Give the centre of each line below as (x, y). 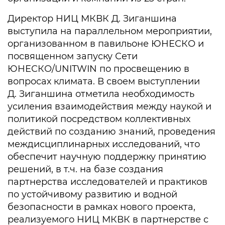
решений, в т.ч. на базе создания (85, 169)
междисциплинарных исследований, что (104, 144)
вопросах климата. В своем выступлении (104, 81)
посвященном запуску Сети (73, 56)
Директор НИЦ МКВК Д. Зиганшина (92, 18)
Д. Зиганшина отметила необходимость (101, 94)
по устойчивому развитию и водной (92, 194)
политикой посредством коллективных (99, 119)
